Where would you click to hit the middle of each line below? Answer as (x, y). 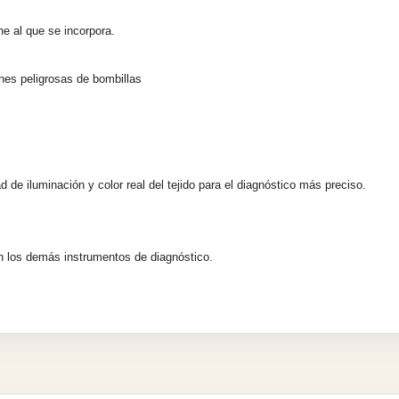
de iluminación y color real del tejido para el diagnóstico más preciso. (188, 185)
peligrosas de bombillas (81, 79)
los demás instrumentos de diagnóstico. (110, 257)
